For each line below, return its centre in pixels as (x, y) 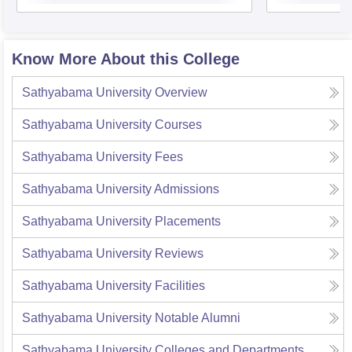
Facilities (180, 286)
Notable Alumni (198, 318)
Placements (188, 222)
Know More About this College (126, 59)
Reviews (179, 254)
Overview (181, 93)
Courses (178, 125)
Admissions (187, 189)
